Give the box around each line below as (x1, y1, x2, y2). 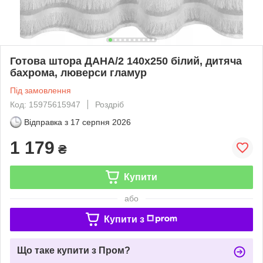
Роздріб (95, 99, 124, 109)
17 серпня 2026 (70, 117, 131, 127)
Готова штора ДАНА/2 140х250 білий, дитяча (10, 55, 242, 67)
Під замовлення (10, 85, 71, 95)
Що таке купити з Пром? (17, 245, 130, 255)
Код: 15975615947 (10, 99, 80, 109)
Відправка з (24, 117, 68, 127)
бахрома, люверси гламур (10, 66, 147, 79)
